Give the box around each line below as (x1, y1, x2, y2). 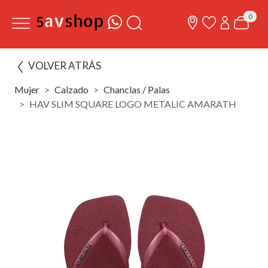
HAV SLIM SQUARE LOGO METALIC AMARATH (29, 98, 236, 109)
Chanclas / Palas (103, 84, 170, 95)
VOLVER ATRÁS (28, 59, 101, 72)
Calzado (54, 84, 89, 95)
